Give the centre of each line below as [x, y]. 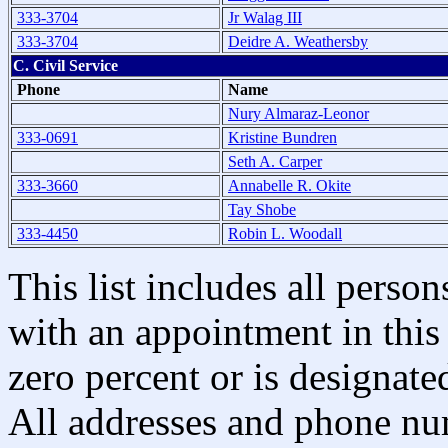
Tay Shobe [262, 209]
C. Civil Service [65, 65]
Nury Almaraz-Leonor [298, 113]
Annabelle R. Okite [289, 185]
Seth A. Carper [275, 161]
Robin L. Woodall [285, 233]
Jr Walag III [265, 17]
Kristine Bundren [282, 137]
